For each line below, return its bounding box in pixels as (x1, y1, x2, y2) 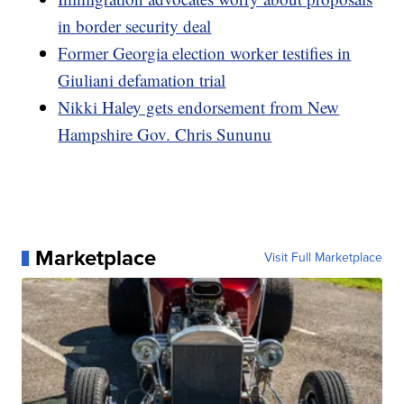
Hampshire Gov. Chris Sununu (58, 123, 272, 146)
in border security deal (58, 14, 212, 38)
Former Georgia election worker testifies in (58, 41, 352, 65)
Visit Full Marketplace (263, 248, 382, 268)
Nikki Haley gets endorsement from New (58, 96, 340, 119)
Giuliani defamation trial (58, 69, 226, 92)
